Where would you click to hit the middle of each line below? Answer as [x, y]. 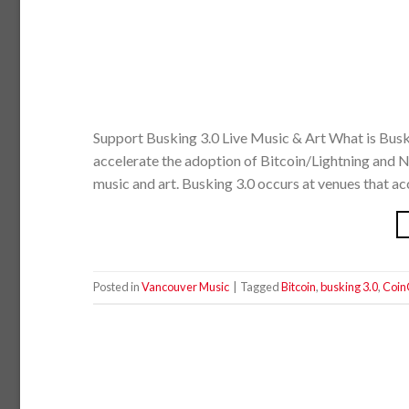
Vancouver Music [185, 287]
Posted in [117, 287]
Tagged [261, 287]
